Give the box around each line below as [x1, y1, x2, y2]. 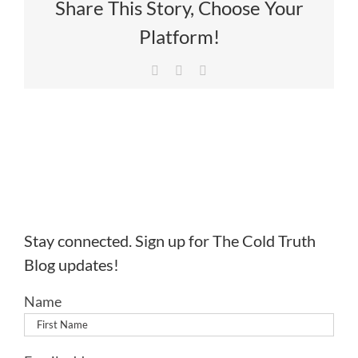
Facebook [158, 63, 208, 77]
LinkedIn [206, 63, 253, 77]
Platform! [138, 25, 220, 48]
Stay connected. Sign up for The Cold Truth [24, 231, 316, 250]
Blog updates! [24, 255, 119, 274]
